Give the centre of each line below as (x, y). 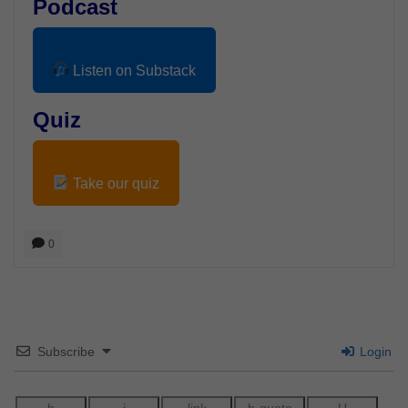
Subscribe (66, 351)
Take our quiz (115, 183)
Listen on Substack (133, 70)
